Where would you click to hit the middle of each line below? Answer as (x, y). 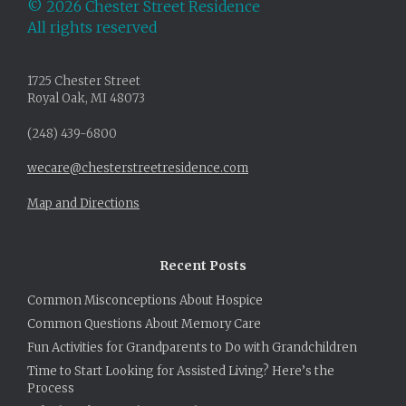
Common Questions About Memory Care (144, 324)
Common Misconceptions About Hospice (145, 300)
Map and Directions (83, 203)
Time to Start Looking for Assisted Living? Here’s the (181, 371)
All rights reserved (92, 27)
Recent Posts (203, 265)
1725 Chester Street (84, 82)
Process (51, 388)
